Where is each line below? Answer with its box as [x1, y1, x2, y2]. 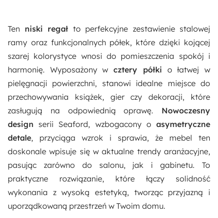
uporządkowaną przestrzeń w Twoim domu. [8, 201, 165, 211]
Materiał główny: [20, 71, 81, 81]
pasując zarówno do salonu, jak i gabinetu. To [8, 160, 210, 170]
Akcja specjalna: [20, 32, 79, 42]
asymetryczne [156, 119, 210, 129]
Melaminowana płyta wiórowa [20, 85, 136, 95]
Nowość [20, 45, 51, 55]
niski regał [24, 24, 68, 34]
